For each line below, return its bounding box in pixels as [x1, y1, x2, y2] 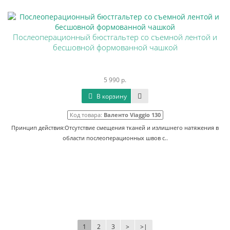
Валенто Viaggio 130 [103, 111, 161, 119]
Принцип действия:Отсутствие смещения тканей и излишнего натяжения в [11, 124, 219, 131]
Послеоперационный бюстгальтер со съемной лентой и [13, 32, 217, 43]
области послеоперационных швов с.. [62, 134, 168, 142]
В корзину [95, 92, 127, 101]
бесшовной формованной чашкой [52, 42, 178, 53]
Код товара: [69, 111, 104, 119]
